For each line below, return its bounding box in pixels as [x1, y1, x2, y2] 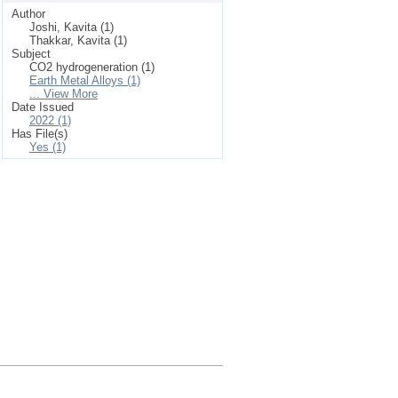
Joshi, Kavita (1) [29, 20, 114, 34]
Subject [12, 47, 51, 60]
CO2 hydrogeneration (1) [29, 60, 155, 74]
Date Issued [12, 100, 74, 114]
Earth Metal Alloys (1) [29, 74, 140, 87]
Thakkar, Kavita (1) [29, 34, 127, 47]
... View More [29, 87, 98, 100]
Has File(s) [12, 127, 68, 140]
